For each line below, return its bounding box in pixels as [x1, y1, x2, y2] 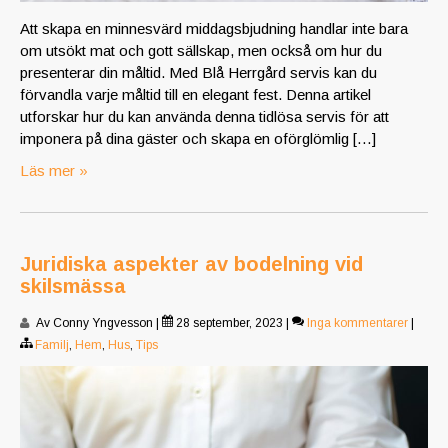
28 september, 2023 [173, 316, 283, 331]
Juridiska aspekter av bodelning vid [20, 253, 363, 276]
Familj [35, 338, 69, 353]
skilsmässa [20, 275, 126, 298]
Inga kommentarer [307, 316, 408, 331]
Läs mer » [20, 162, 88, 180]
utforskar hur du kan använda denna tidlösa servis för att [20, 108, 389, 126]
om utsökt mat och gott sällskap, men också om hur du [20, 42, 382, 60]
